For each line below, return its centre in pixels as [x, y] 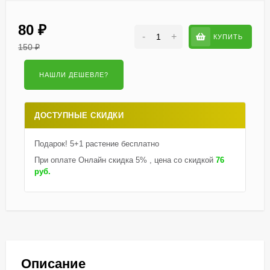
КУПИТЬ [228, 36]
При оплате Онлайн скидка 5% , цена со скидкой [125, 160]
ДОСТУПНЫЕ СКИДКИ [79, 115]
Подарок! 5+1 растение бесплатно [97, 144]
